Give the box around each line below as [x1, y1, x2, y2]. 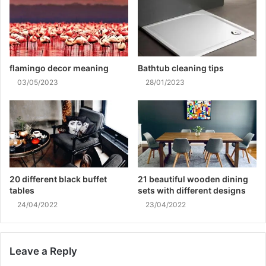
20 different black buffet [9, 174, 107, 185]
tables [9, 185, 34, 196]
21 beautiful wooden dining [138, 174, 248, 185]
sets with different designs [138, 185, 246, 196]
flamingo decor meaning [9, 63, 109, 74]
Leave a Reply [9, 245, 77, 258]
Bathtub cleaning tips [138, 63, 226, 74]
